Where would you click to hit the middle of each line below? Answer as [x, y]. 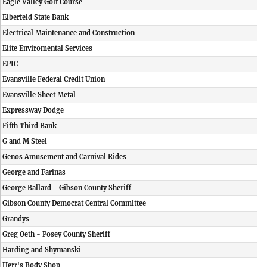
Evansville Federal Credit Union [54, 79]
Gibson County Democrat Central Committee [74, 203]
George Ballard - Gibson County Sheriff [67, 188]
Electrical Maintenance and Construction [69, 33]
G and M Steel [25, 141]
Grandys [16, 219]
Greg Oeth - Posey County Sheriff [56, 234]
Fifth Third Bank [30, 126]
